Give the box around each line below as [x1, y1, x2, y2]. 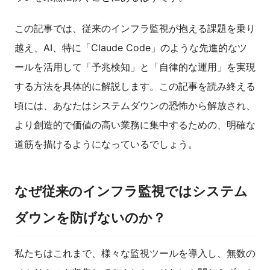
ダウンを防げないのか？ [14, 210, 166, 226]
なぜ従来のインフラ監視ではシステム [14, 183, 248, 199]
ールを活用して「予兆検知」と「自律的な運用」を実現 [14, 61, 256, 74]
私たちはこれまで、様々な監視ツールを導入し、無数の [14, 247, 256, 260]
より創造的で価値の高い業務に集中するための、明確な [14, 119, 256, 131]
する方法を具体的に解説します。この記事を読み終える [14, 80, 256, 93]
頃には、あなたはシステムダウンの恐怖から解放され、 [14, 99, 256, 112]
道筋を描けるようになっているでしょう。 [14, 138, 198, 151]
